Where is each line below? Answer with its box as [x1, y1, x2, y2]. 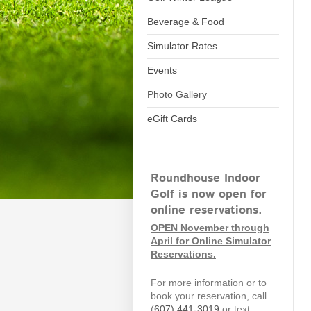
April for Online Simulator [151, 235, 271, 246]
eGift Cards [147, 113, 197, 124]
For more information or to [151, 277, 267, 288]
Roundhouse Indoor [151, 170, 260, 187]
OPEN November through [151, 221, 269, 233]
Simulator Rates [147, 40, 217, 51]
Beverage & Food [147, 16, 224, 27]
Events [147, 65, 177, 76]
